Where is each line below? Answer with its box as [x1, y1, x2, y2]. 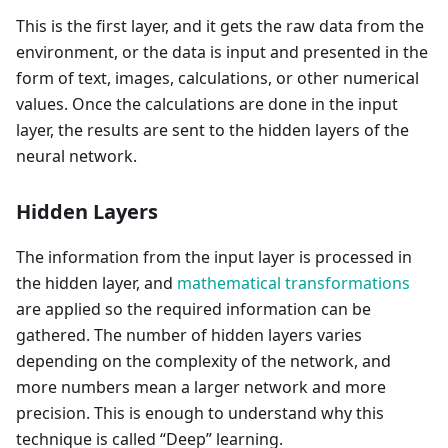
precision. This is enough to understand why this [16, 402, 384, 424]
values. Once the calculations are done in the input [16, 93, 398, 115]
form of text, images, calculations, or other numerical [16, 67, 419, 89]
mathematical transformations [177, 272, 410, 294]
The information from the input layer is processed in [16, 246, 412, 268]
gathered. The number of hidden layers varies [16, 324, 362, 346]
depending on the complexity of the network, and [16, 350, 391, 372]
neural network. [16, 145, 137, 167]
